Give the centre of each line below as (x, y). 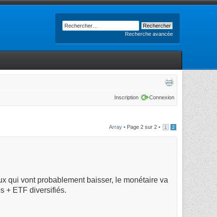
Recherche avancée (149, 34)
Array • (118, 127)
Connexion (162, 97)
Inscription (126, 97)
